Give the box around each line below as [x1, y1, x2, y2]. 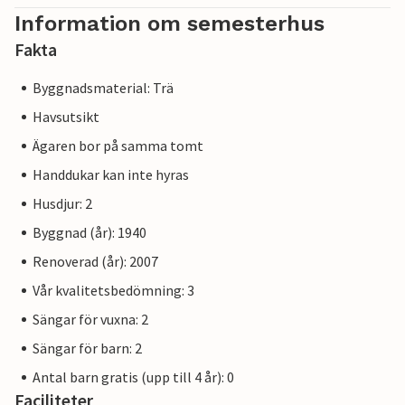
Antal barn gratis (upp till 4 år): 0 [33, 368, 234, 387]
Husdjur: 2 [33, 194, 92, 213]
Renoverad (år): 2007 [33, 252, 158, 271]
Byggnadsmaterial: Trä [33, 79, 174, 98]
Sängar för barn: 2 [33, 339, 142, 358]
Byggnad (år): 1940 [33, 223, 146, 242]
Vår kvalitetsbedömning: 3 [33, 281, 194, 300]
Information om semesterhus [14, 11, 325, 37]
